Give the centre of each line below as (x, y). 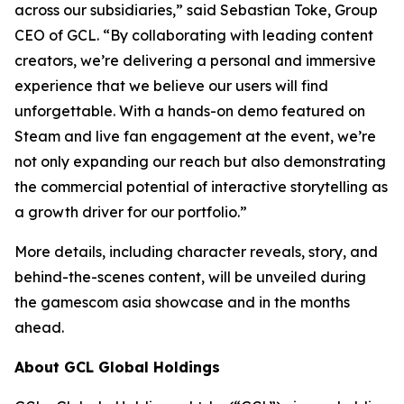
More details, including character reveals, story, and (196, 252)
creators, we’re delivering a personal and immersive (195, 61)
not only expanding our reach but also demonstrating (200, 162)
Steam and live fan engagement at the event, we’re (195, 137)
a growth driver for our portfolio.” (131, 212)
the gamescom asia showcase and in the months (182, 303)
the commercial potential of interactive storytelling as (201, 187)
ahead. (39, 328)
